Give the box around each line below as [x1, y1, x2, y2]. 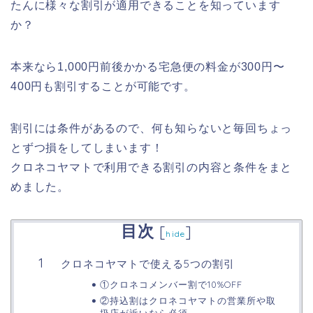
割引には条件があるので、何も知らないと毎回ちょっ [10, 122, 293, 135]
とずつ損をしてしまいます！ [10, 142, 163, 154]
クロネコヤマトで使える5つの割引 [61, 256, 235, 270]
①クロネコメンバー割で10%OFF [99, 278, 242, 290]
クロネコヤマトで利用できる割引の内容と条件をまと [10, 161, 293, 174]
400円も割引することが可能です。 [10, 80, 196, 93]
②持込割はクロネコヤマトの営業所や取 [99, 294, 276, 306]
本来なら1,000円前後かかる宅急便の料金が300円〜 [10, 61, 285, 73]
